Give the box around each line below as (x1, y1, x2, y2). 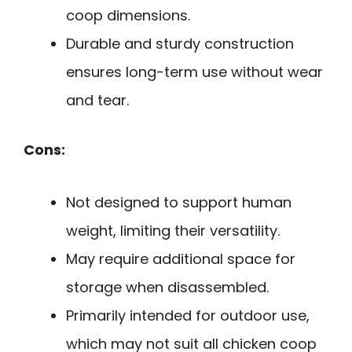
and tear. (66, 90, 129, 110)
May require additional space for (66, 248, 295, 269)
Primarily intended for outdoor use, (66, 305, 310, 325)
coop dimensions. (66, 5, 190, 25)
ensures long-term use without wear (66, 61, 323, 82)
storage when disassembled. (66, 277, 269, 297)
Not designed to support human (66, 192, 291, 212)
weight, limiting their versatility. (66, 220, 280, 240)
